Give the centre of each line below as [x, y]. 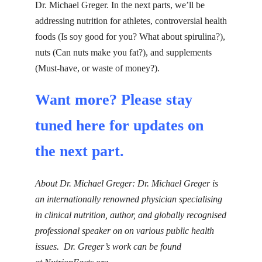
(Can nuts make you [90, 52]
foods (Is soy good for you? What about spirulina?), [130, 36]
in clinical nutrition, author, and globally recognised [131, 215]
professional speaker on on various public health [125, 230]
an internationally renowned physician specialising [129, 199]
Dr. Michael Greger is [178, 183]
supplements [189, 52]
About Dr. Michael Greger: [85, 183]
